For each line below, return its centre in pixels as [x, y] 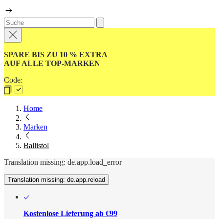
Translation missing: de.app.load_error [63, 162]
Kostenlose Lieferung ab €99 [70, 214]
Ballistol [36, 146]
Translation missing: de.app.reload [56, 180]
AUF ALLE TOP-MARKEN [52, 64]
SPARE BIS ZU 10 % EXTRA [56, 55]
